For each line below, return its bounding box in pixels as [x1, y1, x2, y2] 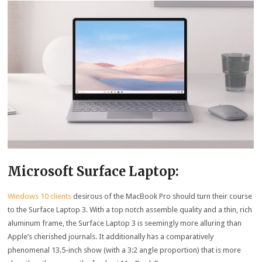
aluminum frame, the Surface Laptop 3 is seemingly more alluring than [8, 218, 242, 227]
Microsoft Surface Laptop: [8, 163, 180, 180]
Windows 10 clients [8, 191, 72, 201]
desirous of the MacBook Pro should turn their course [71, 191, 253, 201]
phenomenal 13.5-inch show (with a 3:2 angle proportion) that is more [8, 245, 242, 254]
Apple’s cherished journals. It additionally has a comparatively [8, 232, 214, 241]
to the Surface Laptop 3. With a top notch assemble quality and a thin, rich [8, 205, 253, 214]
